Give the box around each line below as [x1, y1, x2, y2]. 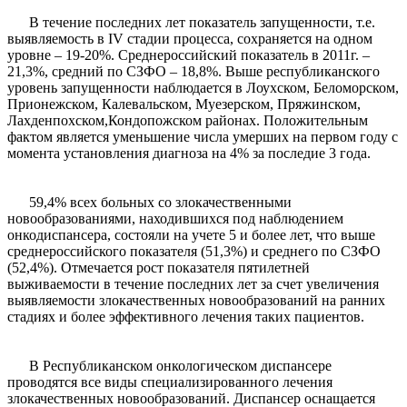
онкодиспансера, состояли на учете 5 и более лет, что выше [7, 227, 375, 243]
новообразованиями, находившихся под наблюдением [7, 211, 343, 227]
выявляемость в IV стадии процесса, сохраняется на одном [7, 31, 372, 47]
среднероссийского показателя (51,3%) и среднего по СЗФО [7, 243, 381, 260]
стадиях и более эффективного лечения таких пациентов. [7, 309, 364, 325]
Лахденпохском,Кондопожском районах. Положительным [7, 113, 368, 129]
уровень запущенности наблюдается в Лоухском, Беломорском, [7, 80, 399, 96]
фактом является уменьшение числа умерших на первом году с [7, 129, 398, 145]
